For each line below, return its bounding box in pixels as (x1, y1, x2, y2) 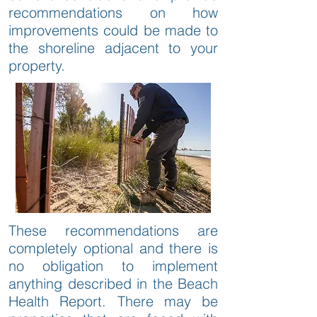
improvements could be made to (8, 21, 218, 39)
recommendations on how (8, 3, 218, 21)
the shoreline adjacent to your (8, 38, 218, 57)
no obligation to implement (8, 256, 218, 275)
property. (8, 56, 65, 74)
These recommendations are (8, 221, 218, 239)
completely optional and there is (8, 238, 218, 257)
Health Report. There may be (8, 292, 218, 310)
